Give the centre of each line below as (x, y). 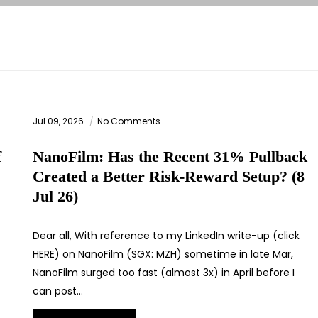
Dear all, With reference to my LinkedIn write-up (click (166, 236)
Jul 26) (55, 197)
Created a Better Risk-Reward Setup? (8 (169, 177)
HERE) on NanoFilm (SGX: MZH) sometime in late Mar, (163, 254)
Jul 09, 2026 (59, 121)
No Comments (129, 121)
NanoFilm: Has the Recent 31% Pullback (170, 157)
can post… (58, 291)
